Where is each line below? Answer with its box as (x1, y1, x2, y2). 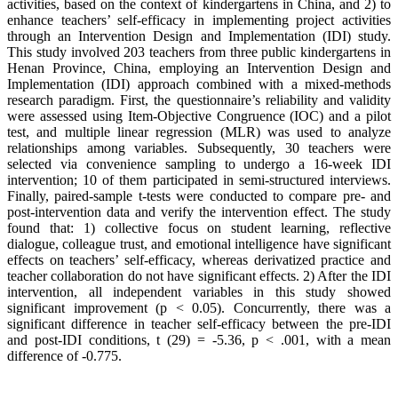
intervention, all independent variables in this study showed (7, 284, 391, 300)
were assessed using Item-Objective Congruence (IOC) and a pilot (7, 108, 391, 124)
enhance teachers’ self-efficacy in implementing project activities (7, 12, 391, 28)
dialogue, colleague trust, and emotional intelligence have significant (7, 236, 391, 252)
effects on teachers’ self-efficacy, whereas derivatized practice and (7, 252, 391, 268)
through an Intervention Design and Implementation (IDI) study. (7, 28, 391, 44)
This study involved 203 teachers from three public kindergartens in (7, 44, 391, 60)
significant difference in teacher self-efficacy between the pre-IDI (7, 316, 391, 332)
